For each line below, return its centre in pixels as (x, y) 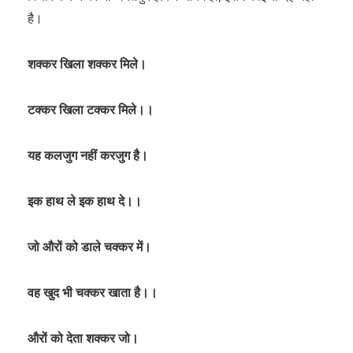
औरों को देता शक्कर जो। (83, 338)
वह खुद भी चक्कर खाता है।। (93, 292)
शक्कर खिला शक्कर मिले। (87, 64)
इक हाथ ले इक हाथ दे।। (85, 201)
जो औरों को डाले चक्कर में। (89, 247)
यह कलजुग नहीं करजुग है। (88, 155)
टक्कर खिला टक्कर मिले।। (91, 110)
